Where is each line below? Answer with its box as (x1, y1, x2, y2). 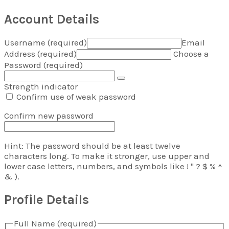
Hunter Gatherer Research (4, 2, 161, 17)
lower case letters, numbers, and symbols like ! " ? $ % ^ (4, 161, 222, 172)
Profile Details (4, 192, 89, 208)
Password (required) (4, 60, 83, 71)
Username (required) (4, 37, 87, 48)
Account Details (4, 12, 99, 27)
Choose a (173, 49, 209, 59)
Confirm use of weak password (14, 91, 136, 102)
